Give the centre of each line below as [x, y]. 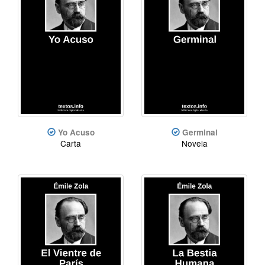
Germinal [200, 132]
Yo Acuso [76, 132]
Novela [194, 143]
